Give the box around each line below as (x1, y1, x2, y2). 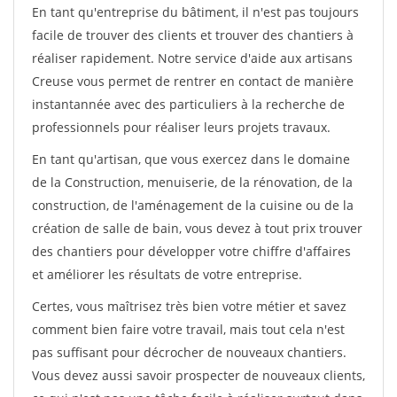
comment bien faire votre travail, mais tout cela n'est (32, 321, 345, 338)
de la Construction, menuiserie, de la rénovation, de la (32, 174, 353, 191)
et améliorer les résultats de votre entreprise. (32, 266, 302, 283)
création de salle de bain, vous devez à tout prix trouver (32, 220, 362, 237)
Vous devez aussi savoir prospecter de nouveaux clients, (32, 367, 365, 384)
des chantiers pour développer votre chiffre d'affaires (32, 243, 351, 260)
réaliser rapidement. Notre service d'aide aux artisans (32, 50, 353, 66)
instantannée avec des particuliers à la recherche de (32, 96, 345, 113)
